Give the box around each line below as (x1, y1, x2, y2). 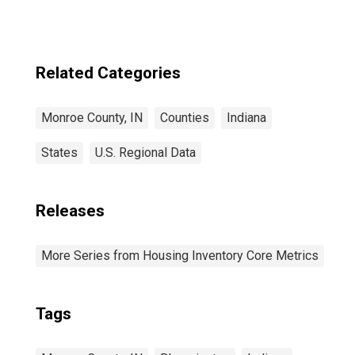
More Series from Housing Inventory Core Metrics (41, 248, 319, 263)
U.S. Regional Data (95, 145, 196, 160)
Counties (160, 110, 209, 125)
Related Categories (36, 63, 181, 82)
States (41, 145, 78, 160)
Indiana (227, 110, 266, 125)
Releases (36, 201, 105, 220)
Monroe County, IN (41, 110, 143, 125)
